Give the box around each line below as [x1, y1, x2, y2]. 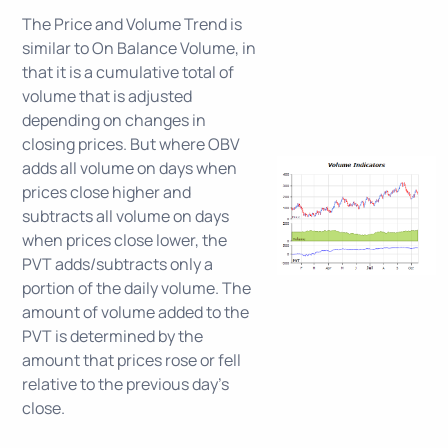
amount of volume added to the [22, 301, 249, 323]
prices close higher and [22, 181, 191, 203]
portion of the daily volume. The [22, 277, 251, 299]
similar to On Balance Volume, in [22, 37, 256, 59]
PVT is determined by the [22, 325, 203, 347]
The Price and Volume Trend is [22, 13, 242, 35]
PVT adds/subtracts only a [22, 253, 213, 275]
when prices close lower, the [22, 229, 227, 251]
